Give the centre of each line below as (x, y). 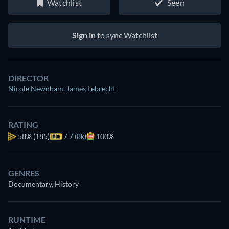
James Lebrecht (91, 89)
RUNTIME (27, 220)
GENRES (24, 173)
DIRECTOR (28, 78)
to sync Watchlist (126, 35)
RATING (23, 124)
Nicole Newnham (36, 89)
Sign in (84, 35)
